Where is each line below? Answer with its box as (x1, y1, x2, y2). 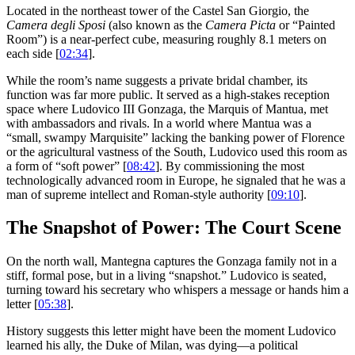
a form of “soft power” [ (6, 158, 127, 173)
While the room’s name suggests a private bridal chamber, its (6, 73, 307, 87)
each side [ (6, 46, 59, 60)
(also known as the (105, 17, 205, 32)
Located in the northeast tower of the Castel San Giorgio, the (6, 3, 309, 17)
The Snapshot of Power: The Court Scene (6, 217, 342, 239)
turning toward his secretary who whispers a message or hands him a (6, 283, 349, 297)
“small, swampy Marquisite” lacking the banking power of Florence (6, 130, 345, 144)
